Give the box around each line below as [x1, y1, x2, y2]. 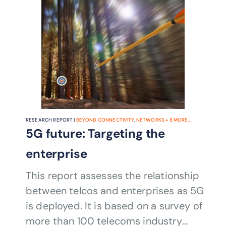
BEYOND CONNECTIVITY [76, 117, 134, 124]
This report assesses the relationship [26, 169, 200, 183]
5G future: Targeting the [26, 126, 165, 142]
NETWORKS [136, 117, 165, 124]
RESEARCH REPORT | [26, 117, 76, 124]
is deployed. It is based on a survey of [26, 199, 203, 213]
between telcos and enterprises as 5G [26, 184, 204, 198]
